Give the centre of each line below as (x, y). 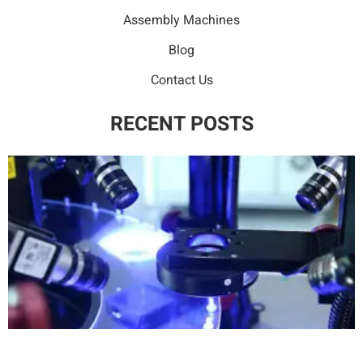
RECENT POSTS (181, 124)
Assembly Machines (181, 20)
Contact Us (181, 80)
